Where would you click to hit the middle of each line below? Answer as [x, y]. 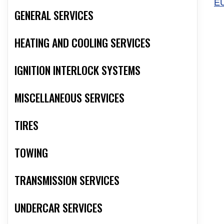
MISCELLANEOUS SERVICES [69, 98]
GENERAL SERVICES [54, 15]
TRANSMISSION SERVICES [67, 180]
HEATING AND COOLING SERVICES [82, 43]
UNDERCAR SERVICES [58, 208]
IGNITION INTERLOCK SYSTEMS [77, 70]
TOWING [31, 153]
